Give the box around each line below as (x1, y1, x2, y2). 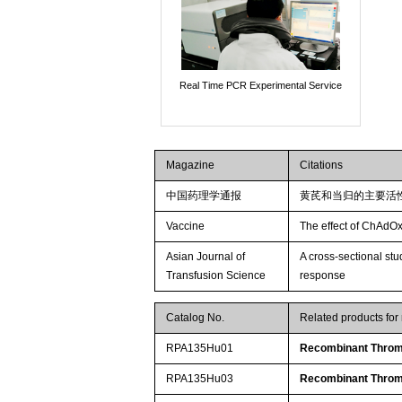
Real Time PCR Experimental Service (179, 80, 342, 92)
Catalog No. (166, 311, 225, 325)
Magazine (166, 159, 215, 172)
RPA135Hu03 (166, 372, 234, 386)
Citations (300, 159, 344, 172)
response (300, 269, 346, 283)
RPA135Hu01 (166, 342, 234, 355)
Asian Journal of (166, 250, 246, 264)
